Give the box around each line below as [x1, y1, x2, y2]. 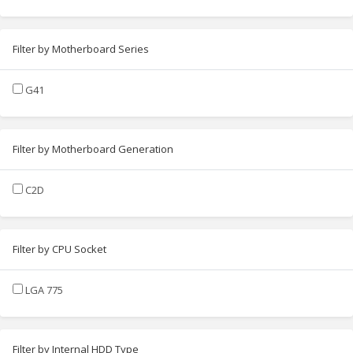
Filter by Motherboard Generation [13, 141, 173, 156]
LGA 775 [25, 282, 63, 297]
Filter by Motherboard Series [13, 41, 149, 56]
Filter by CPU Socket [13, 241, 106, 256]
